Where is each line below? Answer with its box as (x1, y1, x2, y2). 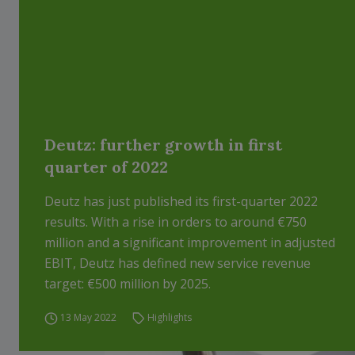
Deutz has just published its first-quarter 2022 (44, 193, 318, 210)
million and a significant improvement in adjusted (44, 234, 335, 251)
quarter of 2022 (44, 157, 168, 177)
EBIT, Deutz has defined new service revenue (44, 254, 311, 272)
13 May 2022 (59, 311, 116, 324)
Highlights (147, 311, 193, 324)
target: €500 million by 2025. (44, 275, 211, 292)
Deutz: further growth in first (44, 135, 282, 155)
